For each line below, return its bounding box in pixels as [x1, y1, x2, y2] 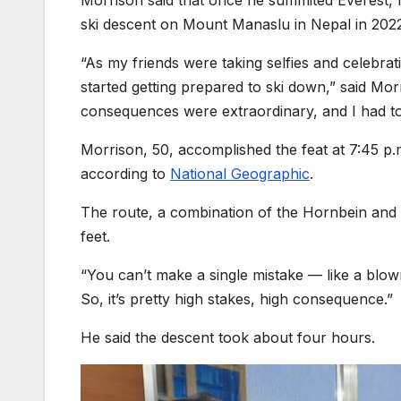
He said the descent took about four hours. [81, 328, 375, 347]
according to [81, 165, 166, 183]
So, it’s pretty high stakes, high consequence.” [81, 290, 393, 309]
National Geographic [170, 165, 310, 183]
